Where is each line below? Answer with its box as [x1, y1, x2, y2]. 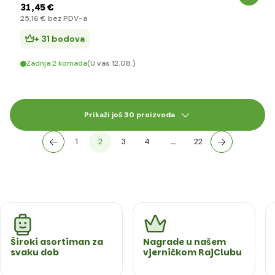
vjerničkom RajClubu [143, 246, 242, 258]
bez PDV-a [46, 14, 87, 23]
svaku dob [10, 246, 59, 258]
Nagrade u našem [143, 236, 226, 248]
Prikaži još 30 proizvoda [84, 109, 175, 120]
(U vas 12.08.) [87, 58, 136, 68]
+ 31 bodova [34, 33, 85, 44]
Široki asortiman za [10, 236, 103, 248]
